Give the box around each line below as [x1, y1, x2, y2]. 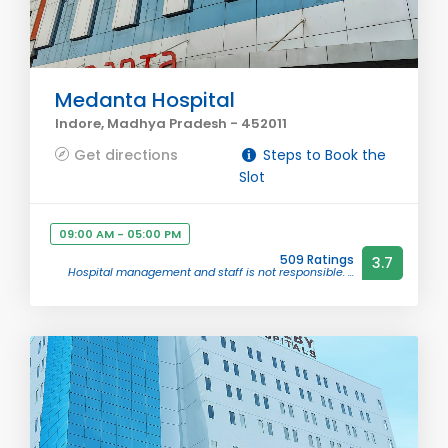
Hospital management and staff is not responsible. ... [68, 264, 354, 280]
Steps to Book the [258, 145, 386, 165]
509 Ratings [280, 251, 354, 268]
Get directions [74, 145, 178, 165]
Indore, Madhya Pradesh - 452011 [55, 114, 287, 133]
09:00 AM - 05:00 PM [59, 226, 181, 242]
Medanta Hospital [55, 86, 235, 114]
